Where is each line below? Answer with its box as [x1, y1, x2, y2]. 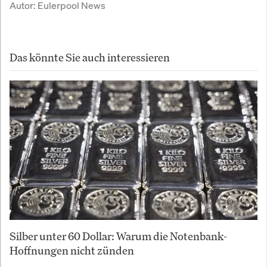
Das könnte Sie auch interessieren [10, 50, 170, 65]
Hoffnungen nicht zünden [10, 243, 134, 258]
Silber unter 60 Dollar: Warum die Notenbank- [10, 229, 227, 244]
